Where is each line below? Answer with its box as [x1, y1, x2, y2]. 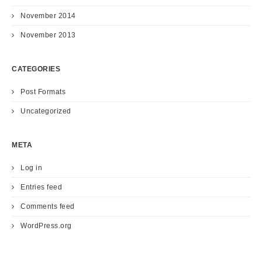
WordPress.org [20, 221, 72, 230]
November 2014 [20, 11, 76, 20]
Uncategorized [20, 106, 71, 115]
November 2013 [20, 30, 76, 39]
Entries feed [20, 182, 62, 191]
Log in [20, 163, 42, 172]
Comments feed [20, 202, 75, 211]
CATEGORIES [12, 64, 60, 73]
